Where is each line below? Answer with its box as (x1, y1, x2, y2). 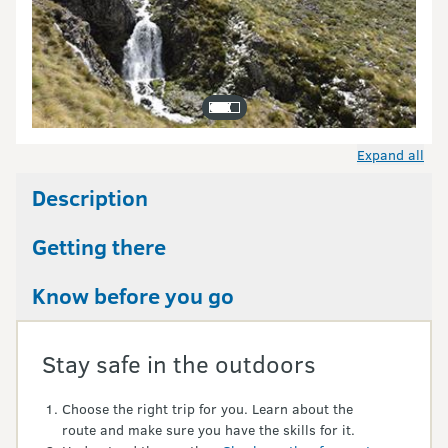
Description (32, 182, 148, 212)
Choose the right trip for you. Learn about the (62, 399, 353, 418)
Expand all (357, 145, 424, 164)
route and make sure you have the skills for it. (62, 420, 355, 439)
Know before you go (32, 280, 234, 310)
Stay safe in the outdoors (42, 347, 316, 380)
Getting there (32, 231, 166, 261)
